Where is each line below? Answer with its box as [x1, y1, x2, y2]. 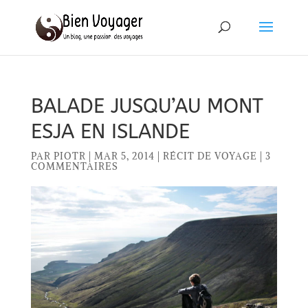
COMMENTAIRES [30, 160, 118, 173]
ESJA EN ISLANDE [30, 120, 190, 144]
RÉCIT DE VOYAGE [162, 150, 257, 162]
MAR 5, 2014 [93, 150, 155, 162]
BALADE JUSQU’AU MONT [30, 94, 263, 118]
